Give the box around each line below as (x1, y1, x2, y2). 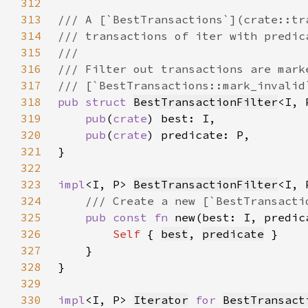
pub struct (58, 95, 133, 109)
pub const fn (85, 210, 175, 224)
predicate (202, 227, 264, 241)
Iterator (133, 293, 188, 307)
